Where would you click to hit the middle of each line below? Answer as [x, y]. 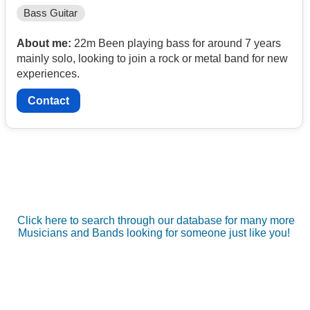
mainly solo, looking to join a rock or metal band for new [152, 58]
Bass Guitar [51, 13]
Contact [48, 101]
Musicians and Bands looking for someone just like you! [154, 233]
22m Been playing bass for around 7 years [176, 43]
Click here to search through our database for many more [156, 221]
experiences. [48, 73]
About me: [44, 43]
